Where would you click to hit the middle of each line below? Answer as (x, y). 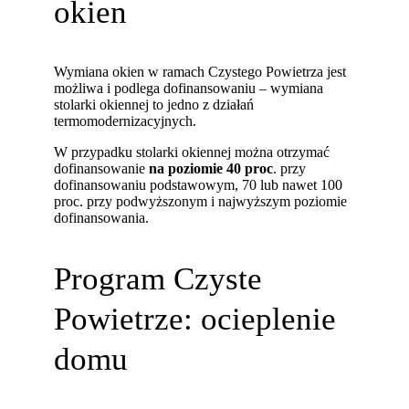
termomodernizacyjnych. (126, 121)
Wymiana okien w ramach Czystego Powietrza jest (200, 72)
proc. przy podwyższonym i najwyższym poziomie (201, 201)
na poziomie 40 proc (211, 168)
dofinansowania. (102, 218)
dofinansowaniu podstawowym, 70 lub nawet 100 (199, 185)
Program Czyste (158, 278)
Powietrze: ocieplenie (195, 318)
